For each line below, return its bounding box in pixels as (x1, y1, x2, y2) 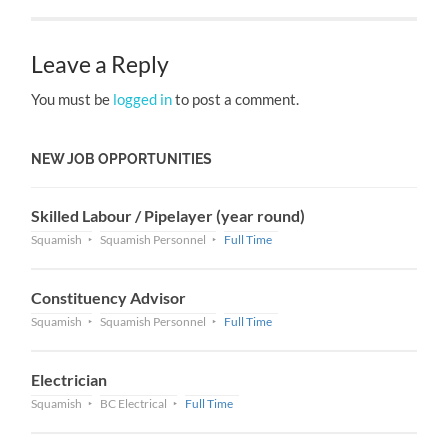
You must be (31, 90, 114, 109)
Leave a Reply (31, 51, 170, 79)
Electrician (31, 370, 108, 390)
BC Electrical (100, 396, 168, 412)
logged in (113, 90, 173, 109)
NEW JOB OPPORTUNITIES (31, 150, 213, 168)
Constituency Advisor (31, 288, 187, 308)
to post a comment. (172, 90, 300, 109)
